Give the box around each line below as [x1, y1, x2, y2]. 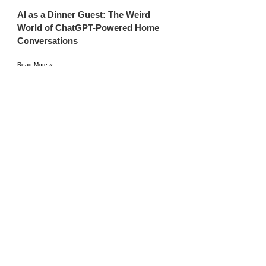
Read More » [17, 61, 53, 68]
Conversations [17, 35, 78, 46]
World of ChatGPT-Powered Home [17, 22, 160, 33]
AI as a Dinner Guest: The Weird [17, 9, 151, 20]
